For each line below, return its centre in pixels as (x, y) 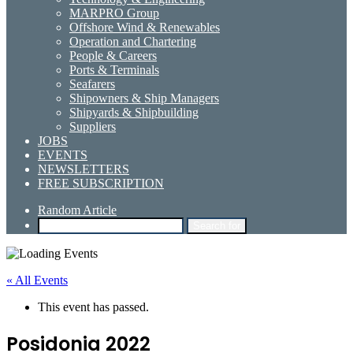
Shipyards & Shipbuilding (134, 112)
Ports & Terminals (114, 70)
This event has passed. (93, 307)
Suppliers (93, 126)
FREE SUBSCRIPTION (101, 183)
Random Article (77, 210)
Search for (217, 226)
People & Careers (113, 56)
